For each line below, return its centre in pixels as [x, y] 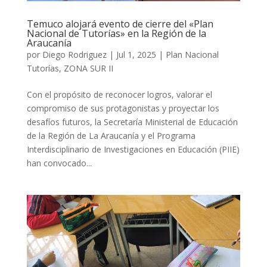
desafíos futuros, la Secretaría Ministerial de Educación [132, 122]
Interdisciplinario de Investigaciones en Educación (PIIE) [133, 149]
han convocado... [59, 163]
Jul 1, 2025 [136, 54]
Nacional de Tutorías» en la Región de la [116, 33]
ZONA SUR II [88, 68]
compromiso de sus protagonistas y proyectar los [123, 108]
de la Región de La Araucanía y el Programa [111, 135]
